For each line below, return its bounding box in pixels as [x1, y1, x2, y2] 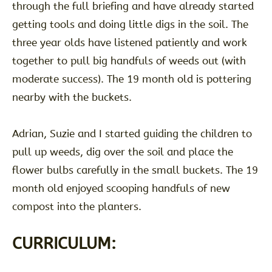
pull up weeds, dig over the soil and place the [12, 146, 233, 158]
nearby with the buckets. [12, 91, 132, 104]
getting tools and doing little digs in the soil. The [12, 18, 248, 31]
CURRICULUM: [12, 234, 116, 254]
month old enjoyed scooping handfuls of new [12, 182, 230, 195]
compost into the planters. [12, 200, 141, 213]
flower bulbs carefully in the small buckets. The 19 [12, 164, 258, 177]
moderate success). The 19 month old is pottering [12, 73, 251, 86]
